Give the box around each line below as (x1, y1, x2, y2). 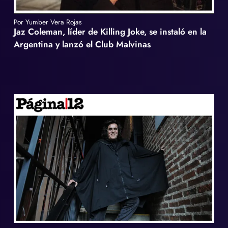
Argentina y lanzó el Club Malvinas (14, 38, 151, 50)
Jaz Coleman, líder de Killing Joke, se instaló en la (14, 25, 207, 38)
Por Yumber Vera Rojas (14, 16, 82, 27)
